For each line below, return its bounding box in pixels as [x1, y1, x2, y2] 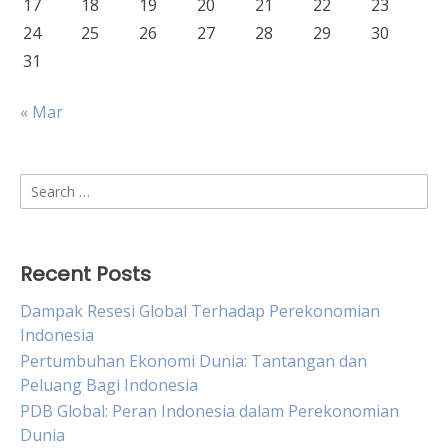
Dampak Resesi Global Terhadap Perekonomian [20, 300, 380, 322]
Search [19, 174, 70, 196]
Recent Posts [20, 260, 151, 288]
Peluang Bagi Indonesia [20, 374, 198, 396]
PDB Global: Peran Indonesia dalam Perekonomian [20, 400, 399, 422]
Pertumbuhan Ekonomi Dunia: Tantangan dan [20, 350, 367, 372]
